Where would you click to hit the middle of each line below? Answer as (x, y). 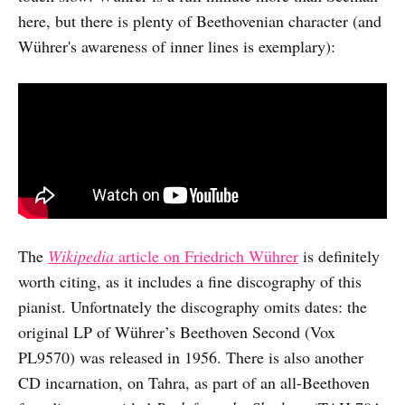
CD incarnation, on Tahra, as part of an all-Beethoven (194, 382)
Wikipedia (81, 255)
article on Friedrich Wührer (206, 255)
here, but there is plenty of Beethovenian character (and (200, 20)
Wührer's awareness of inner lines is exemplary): (177, 46)
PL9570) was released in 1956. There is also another (191, 357)
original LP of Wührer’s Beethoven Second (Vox (177, 331)
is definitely (339, 255)
